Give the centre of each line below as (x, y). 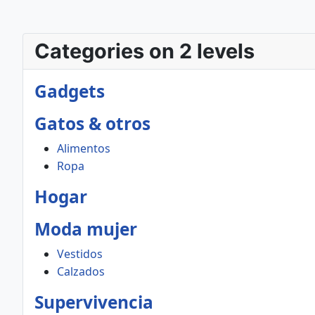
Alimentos (84, 148)
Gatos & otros (92, 123)
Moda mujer (86, 229)
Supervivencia (94, 302)
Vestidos (80, 254)
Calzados (81, 271)
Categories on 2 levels (144, 51)
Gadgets (70, 91)
